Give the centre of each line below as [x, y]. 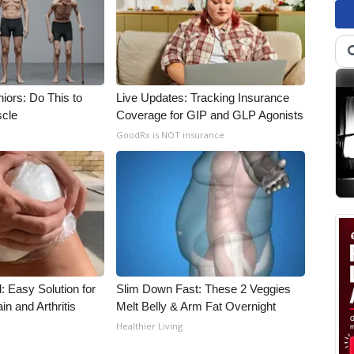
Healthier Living [150, 326]
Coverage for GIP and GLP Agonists [210, 115]
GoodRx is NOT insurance [171, 135]
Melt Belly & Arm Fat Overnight [196, 306]
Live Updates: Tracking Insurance [203, 98]
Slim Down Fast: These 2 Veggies [204, 289]
